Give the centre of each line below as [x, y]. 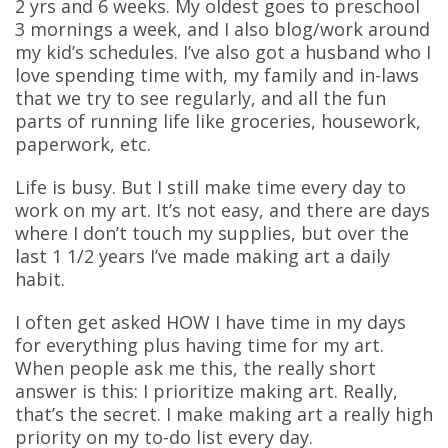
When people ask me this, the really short [195, 367]
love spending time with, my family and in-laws [217, 74]
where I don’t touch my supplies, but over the [212, 232]
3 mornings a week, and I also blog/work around [222, 28]
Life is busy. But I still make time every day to [210, 186]
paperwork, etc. [83, 143]
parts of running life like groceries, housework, [218, 120]
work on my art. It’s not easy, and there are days [222, 209]
